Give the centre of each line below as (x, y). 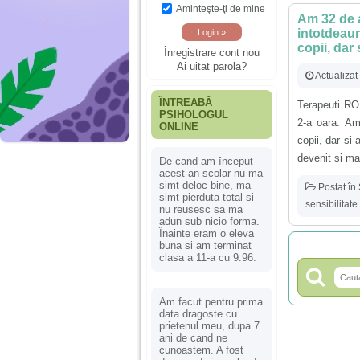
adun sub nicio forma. (209, 221)
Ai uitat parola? (212, 67)
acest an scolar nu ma (211, 173)
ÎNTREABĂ (186, 102)
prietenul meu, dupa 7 (209, 325)
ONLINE (179, 126)
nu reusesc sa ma (201, 209)
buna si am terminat (205, 245)
